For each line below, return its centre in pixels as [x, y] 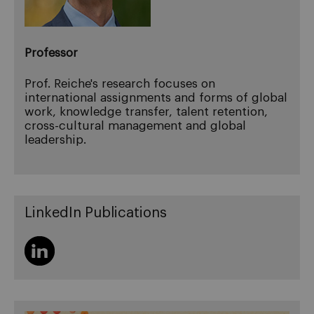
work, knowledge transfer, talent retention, [146, 112]
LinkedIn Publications [96, 213]
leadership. [55, 140]
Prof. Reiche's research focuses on [120, 84]
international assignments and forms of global [156, 98]
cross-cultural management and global [135, 126]
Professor [51, 53]
